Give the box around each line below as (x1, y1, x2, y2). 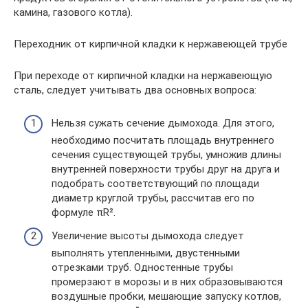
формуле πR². (52, 206, 115, 219)
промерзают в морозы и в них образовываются (52, 275, 283, 288)
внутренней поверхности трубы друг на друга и (52, 163, 280, 176)
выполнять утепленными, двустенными (52, 246, 240, 259)
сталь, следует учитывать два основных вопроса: (14, 83, 256, 96)
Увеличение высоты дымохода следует (52, 229, 244, 242)
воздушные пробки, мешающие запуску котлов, (52, 289, 281, 302)
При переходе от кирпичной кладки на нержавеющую (14, 69, 272, 82)
